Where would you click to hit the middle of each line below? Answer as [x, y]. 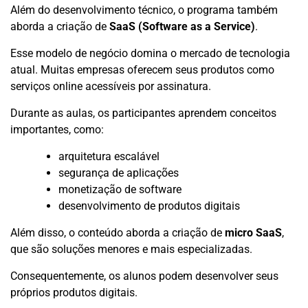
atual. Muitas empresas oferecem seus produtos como [142, 69]
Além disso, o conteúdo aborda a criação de [118, 232]
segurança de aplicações [119, 173]
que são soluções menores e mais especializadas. [131, 249]
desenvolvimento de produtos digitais [149, 206]
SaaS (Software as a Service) [182, 26]
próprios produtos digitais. [74, 292]
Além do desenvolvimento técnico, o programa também [144, 10]
